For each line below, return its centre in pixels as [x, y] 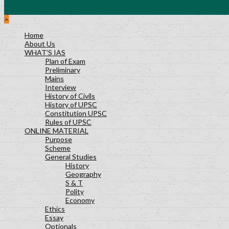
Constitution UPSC [76, 113]
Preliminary [63, 70]
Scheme [58, 148]
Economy [80, 200]
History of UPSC [71, 105]
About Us [40, 44]
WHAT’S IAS [45, 53]
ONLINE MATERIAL [56, 131]
